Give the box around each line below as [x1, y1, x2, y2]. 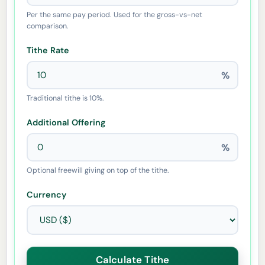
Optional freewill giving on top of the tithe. [27, 165, 170, 175]
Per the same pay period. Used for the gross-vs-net [27, 9, 203, 20]
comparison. [27, 21, 69, 31]
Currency [27, 189, 67, 200]
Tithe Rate [27, 44, 70, 56]
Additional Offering [27, 117, 106, 128]
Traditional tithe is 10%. [27, 93, 105, 103]
